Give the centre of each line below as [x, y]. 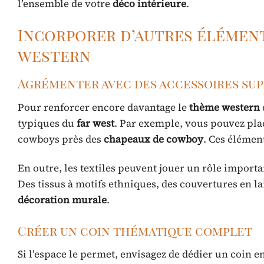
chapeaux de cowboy [154, 139]
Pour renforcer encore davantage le [103, 107]
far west [95, 123]
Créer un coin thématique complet [135, 230]
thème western [225, 107]
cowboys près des [61, 139]
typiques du [47, 123]
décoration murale [62, 199]
